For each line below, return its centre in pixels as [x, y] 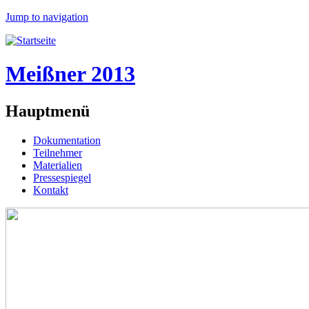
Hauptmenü [48, 111]
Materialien [58, 165]
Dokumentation [67, 140]
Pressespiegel [62, 177]
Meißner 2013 [70, 74]
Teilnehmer [58, 152]
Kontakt [51, 190]
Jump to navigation [47, 17]
